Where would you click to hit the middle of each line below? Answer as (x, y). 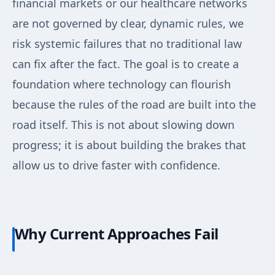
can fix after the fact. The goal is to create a (126, 64)
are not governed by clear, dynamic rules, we (128, 24)
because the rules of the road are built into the (134, 105)
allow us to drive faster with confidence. (116, 165)
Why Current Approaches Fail (117, 234)
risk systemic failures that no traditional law (127, 44)
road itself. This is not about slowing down (123, 125)
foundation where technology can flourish (122, 84)
